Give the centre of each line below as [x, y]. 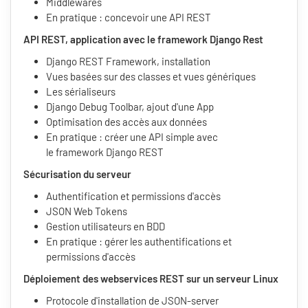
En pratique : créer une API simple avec [132, 137]
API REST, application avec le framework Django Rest [143, 40]
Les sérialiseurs [81, 92]
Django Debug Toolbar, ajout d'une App [130, 107]
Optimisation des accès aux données [126, 122]
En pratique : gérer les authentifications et [139, 242]
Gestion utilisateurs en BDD [106, 227]
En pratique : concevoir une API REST [129, 18]
